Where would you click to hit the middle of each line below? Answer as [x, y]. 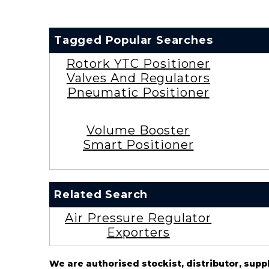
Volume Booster [138, 130]
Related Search [101, 194]
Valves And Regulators [138, 78]
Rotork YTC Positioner [138, 63]
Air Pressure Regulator [138, 218]
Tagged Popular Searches [134, 40]
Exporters [138, 232]
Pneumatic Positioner [138, 92]
